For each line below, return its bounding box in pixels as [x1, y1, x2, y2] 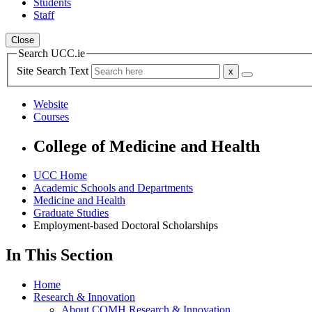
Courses [33, 110, 69, 123]
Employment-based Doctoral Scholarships [33, 219, 218, 232]
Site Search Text [17, 64, 91, 77]
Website [33, 97, 68, 110]
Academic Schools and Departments [33, 182, 193, 194]
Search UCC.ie [18, 47, 85, 59]
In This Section [6, 246, 113, 265]
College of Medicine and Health [33, 136, 260, 155]
